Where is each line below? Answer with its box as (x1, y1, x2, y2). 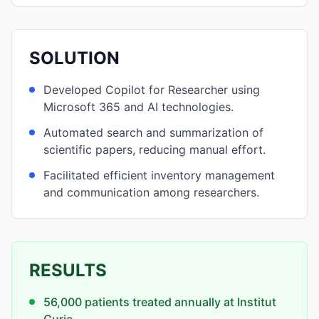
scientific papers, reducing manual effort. (43, 142, 266, 157)
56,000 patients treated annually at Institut (43, 295, 276, 309)
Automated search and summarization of (43, 125, 263, 140)
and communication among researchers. (43, 185, 259, 199)
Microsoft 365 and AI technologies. (43, 100, 234, 114)
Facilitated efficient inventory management (43, 168, 275, 182)
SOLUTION (29, 48, 120, 68)
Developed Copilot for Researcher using (43, 83, 260, 97)
